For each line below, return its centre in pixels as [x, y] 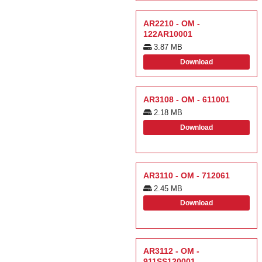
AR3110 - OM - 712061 [187, 175]
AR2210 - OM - [172, 23]
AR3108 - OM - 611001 [187, 99]
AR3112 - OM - [171, 251]
